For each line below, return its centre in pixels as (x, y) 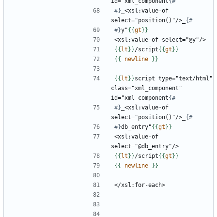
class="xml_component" (147, 88)
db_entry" (136, 127)
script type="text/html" (174, 79)
